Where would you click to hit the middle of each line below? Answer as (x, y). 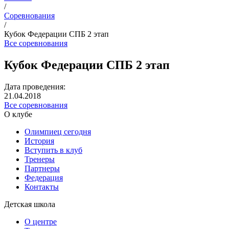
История (39, 141)
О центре (41, 221)
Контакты (42, 187)
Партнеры (42, 168)
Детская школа (30, 204)
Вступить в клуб (53, 150)
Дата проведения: (36, 86)
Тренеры (40, 159)
